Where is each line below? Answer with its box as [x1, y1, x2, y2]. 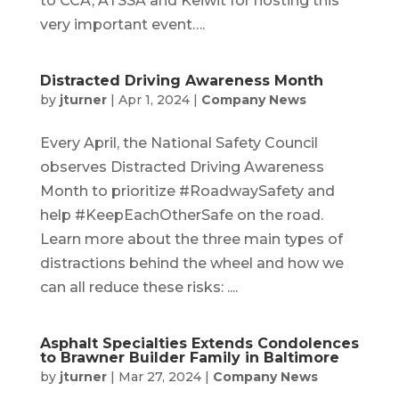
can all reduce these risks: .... [39, 278, 238, 296]
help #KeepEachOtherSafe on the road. [39, 206, 323, 224]
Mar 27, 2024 [118, 368, 201, 385]
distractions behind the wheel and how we [39, 254, 344, 272]
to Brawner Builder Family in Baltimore [39, 348, 339, 366]
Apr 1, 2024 [118, 91, 190, 108]
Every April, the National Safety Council [39, 134, 318, 151]
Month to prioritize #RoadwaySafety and [39, 182, 335, 199]
